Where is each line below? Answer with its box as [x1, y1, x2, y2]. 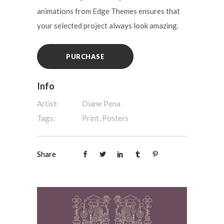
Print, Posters [82, 113, 128, 122]
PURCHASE [66, 52, 104, 60]
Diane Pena [82, 99, 120, 108]
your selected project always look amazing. [37, 21, 178, 30]
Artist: [37, 99, 58, 108]
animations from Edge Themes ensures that [37, 6, 180, 15]
